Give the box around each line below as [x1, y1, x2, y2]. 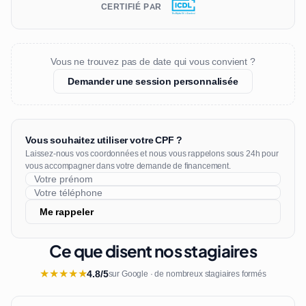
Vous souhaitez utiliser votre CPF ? [25, 134, 182, 146]
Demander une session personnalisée [68, 74, 238, 87]
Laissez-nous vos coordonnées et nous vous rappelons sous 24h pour [25, 148, 279, 159]
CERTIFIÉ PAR [100, 1, 162, 12]
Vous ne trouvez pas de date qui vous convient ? [51, 55, 255, 68]
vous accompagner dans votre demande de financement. [25, 161, 231, 171]
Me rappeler [40, 205, 94, 218]
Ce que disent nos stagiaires [49, 240, 257, 261]
